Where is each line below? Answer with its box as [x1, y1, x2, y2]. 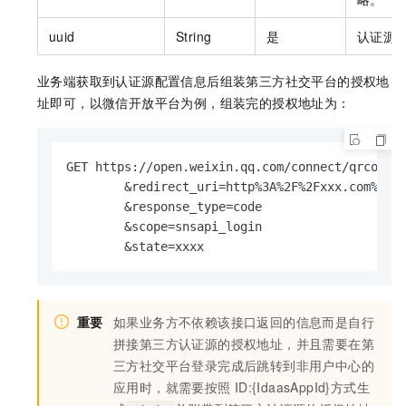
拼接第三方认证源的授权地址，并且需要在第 [113, 334, 374, 353]
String [176, 27, 212, 46]
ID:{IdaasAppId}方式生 [234, 378, 370, 397]
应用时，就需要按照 [113, 378, 231, 397]
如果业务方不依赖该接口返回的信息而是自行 [113, 313, 374, 332]
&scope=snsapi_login [66, 219, 124, 235]
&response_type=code [66, 199, 124, 215]
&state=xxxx [124, 239, 204, 255]
